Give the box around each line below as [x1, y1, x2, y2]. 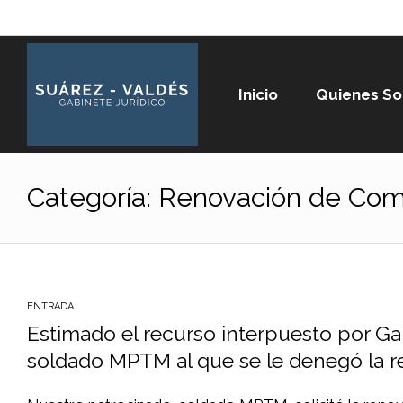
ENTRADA [27, 300, 74, 312]
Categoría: [27, 182, 158, 213]
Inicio [238, 85, 278, 104]
